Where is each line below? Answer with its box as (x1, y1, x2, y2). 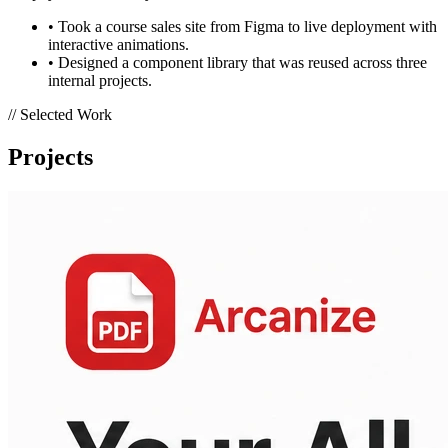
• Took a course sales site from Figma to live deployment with (48, 18, 437, 36)
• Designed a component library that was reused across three (48, 54, 427, 72)
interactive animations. (48, 36, 189, 54)
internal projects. (48, 72, 152, 90)
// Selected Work (8, 106, 112, 124)
